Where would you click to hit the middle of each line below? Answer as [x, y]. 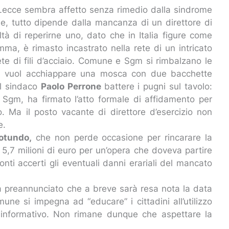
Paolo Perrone [72, 86]
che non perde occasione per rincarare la [122, 137]
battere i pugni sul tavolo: [158, 86]
